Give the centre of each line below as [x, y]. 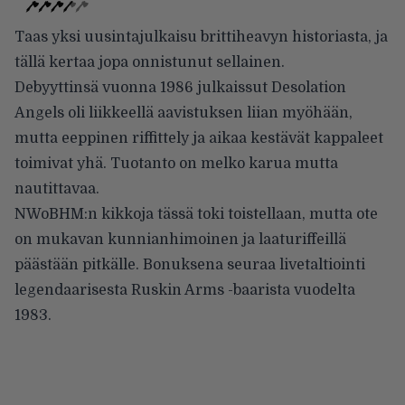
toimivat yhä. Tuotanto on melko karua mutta [176, 163]
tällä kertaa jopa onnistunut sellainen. [150, 62]
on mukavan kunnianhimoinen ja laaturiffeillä [180, 239]
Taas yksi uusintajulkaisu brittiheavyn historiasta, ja [201, 37]
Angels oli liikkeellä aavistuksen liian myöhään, [184, 113]
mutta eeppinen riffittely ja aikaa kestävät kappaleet [199, 138]
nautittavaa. [57, 188]
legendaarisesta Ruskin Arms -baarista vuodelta [185, 290]
